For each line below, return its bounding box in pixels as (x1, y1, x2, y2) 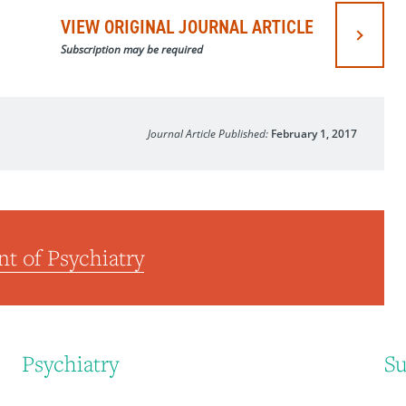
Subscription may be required (61, 42, 203, 57)
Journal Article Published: (148, 126, 271, 141)
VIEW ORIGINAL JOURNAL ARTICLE (61, 14, 314, 40)
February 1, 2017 (271, 126, 357, 141)
